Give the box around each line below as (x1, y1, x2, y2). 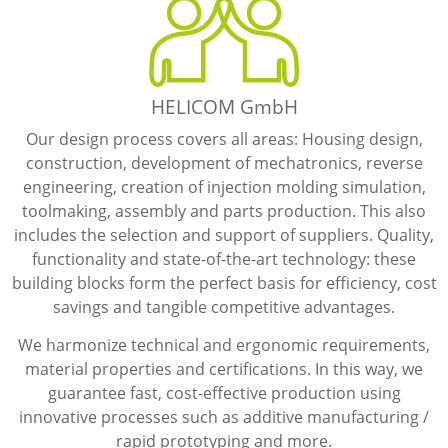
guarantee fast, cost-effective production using (47, 381, 401, 404)
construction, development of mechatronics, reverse (25, 151, 423, 174)
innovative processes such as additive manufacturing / (19, 405, 429, 428)
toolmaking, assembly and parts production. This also (22, 199, 426, 222)
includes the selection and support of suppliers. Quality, (14, 223, 434, 246)
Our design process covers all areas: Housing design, (25, 127, 423, 150)
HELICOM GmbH (150, 92, 298, 120)
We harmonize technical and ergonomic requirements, (18, 333, 430, 356)
